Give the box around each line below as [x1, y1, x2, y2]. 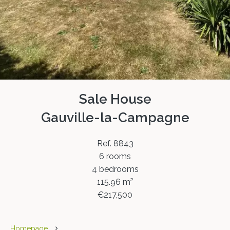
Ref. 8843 [97, 139, 133, 148]
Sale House [79, 91, 151, 107]
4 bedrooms [91, 164, 139, 174]
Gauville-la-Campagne [41, 110, 189, 125]
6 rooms [99, 151, 131, 161]
